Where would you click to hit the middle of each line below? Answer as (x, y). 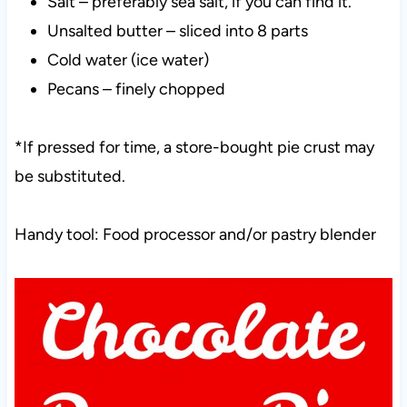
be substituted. (69, 177)
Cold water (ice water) (128, 60)
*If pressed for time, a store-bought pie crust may (194, 148)
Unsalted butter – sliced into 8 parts (177, 31)
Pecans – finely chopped (136, 89)
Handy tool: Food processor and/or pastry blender (195, 235)
